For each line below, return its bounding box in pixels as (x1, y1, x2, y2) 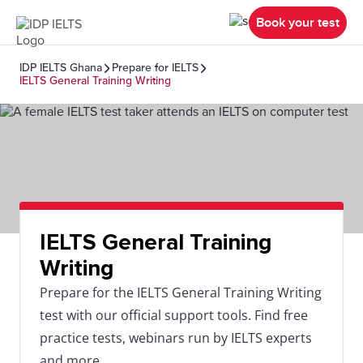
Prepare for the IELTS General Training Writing (40, 284, 322, 301)
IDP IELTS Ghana (19, 61, 102, 75)
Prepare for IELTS (112, 61, 199, 75)
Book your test (256, 14, 340, 31)
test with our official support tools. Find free (40, 306, 308, 324)
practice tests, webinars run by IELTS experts (40, 329, 312, 347)
